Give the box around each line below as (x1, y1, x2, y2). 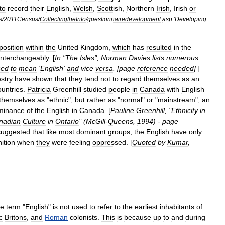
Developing (175, 16, 206, 22)
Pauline (110, 106, 134, 115)
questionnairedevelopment (87, 16, 161, 22)
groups (108, 128, 130, 136)
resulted (146, 43, 172, 51)
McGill (86, 117, 105, 125)
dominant (76, 128, 106, 136)
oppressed (92, 138, 126, 146)
